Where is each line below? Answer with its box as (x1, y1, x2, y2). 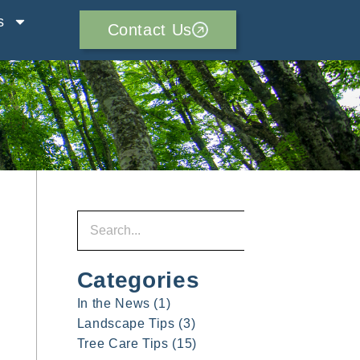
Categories (76, 267, 200, 292)
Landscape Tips (76, 316, 175, 330)
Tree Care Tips (76, 336, 169, 350)
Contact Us (107, 21, 192, 39)
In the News (76, 296, 150, 310)
